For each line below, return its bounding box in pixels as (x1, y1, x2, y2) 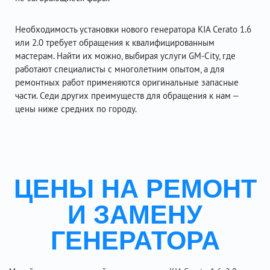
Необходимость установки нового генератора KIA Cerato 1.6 (15, 24, 251, 35)
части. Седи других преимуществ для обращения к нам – (15, 90, 238, 101)
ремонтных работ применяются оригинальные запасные (15, 77, 239, 88)
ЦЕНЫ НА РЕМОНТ (13, 174, 257, 203)
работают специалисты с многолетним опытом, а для (15, 63, 224, 75)
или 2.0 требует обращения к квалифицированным (15, 37, 215, 48)
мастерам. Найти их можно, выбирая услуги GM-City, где (15, 50, 236, 61)
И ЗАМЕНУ (67, 200, 202, 229)
